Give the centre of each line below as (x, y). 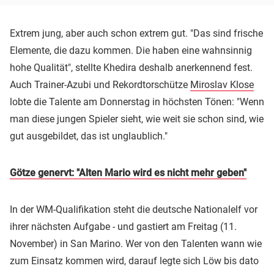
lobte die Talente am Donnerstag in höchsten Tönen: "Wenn (137, 102)
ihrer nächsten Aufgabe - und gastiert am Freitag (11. (123, 226)
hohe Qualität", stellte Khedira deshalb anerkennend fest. (131, 67)
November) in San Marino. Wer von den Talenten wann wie (136, 243)
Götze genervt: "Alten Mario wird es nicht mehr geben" (128, 172)
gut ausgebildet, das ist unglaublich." (89, 136)
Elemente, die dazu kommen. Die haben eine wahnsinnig (131, 50)
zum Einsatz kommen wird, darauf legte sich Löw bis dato (134, 261)
